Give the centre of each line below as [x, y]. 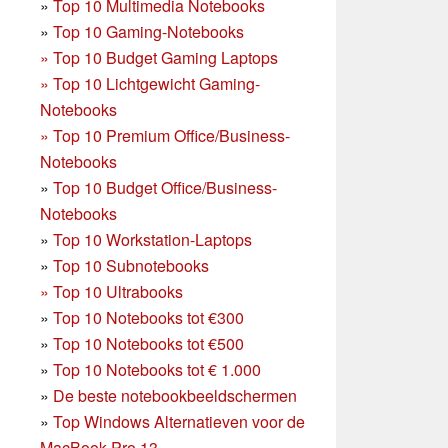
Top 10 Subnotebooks [131, 265]
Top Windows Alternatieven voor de [179, 421]
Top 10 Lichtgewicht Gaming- [156, 83]
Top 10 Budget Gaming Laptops [165, 57]
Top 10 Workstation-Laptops [152, 239]
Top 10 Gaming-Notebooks [148, 31]
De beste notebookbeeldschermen [175, 395]
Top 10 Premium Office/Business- [171, 135]
